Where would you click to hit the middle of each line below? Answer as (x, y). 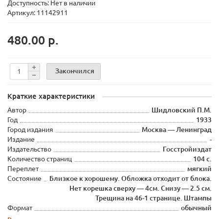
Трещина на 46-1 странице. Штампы (153, 198)
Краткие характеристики (51, 96)
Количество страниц (40, 159)
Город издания (30, 130)
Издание (21, 139)
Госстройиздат (187, 149)
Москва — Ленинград (177, 130)
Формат (20, 208)
